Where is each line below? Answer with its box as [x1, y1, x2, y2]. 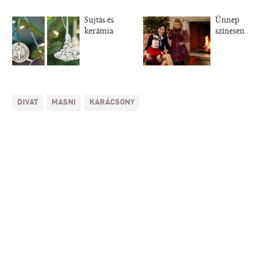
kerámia [84, 27, 113, 36]
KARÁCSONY [89, 98, 135, 106]
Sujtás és [84, 16, 114, 25]
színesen [215, 27, 245, 36]
